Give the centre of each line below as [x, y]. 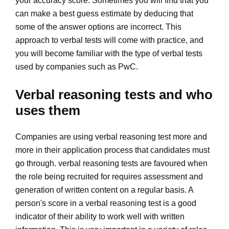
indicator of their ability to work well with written [100, 217]
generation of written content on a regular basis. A [104, 190]
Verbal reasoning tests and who [114, 94]
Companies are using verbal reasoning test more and [111, 137]
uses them [48, 110]
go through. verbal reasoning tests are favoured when [111, 164]
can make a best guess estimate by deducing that [104, 13]
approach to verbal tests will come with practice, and [109, 40]
